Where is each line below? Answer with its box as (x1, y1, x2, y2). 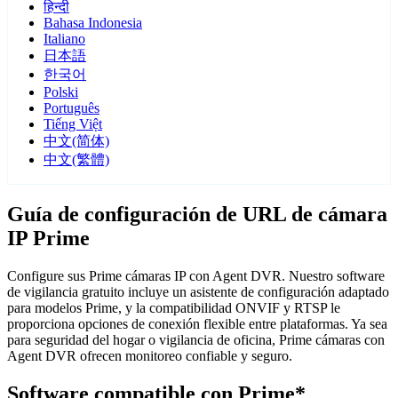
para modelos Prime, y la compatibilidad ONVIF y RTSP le (7, 300, 340, 316)
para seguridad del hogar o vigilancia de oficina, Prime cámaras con (7, 332, 385, 348)
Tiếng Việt (44, 116, 102, 132)
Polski (44, 84, 78, 100)
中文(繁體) (44, 152, 109, 168)
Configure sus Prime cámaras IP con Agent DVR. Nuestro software (7, 268, 385, 284)
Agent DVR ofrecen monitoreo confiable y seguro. (7, 348, 292, 364)
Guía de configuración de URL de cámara (7, 203, 387, 227)
